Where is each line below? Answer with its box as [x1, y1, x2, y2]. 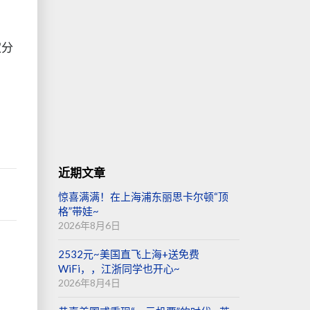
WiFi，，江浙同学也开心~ [57, 262, 180, 275]
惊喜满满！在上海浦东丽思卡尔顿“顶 [57, 190, 228, 203]
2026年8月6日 [57, 219, 120, 232]
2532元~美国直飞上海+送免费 [57, 248, 199, 261]
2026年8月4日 [57, 277, 120, 289]
